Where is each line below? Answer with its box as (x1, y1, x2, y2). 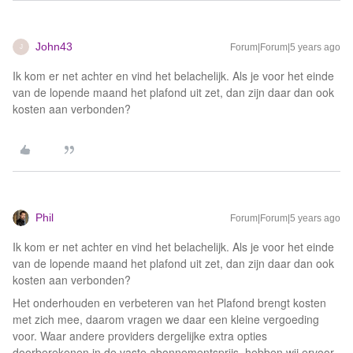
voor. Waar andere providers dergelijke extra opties (13, 328, 267, 344)
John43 (35, 40, 72, 53)
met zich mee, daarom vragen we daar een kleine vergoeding (13, 311, 319, 327)
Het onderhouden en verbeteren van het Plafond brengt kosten (13, 295, 326, 310)
